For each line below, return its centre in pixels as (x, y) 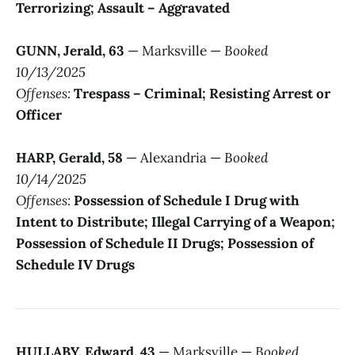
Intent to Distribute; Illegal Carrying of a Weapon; (176, 222)
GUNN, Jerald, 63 (70, 51)
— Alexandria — (174, 158)
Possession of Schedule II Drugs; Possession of (165, 244)
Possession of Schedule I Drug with (187, 201)
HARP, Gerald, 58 (69, 158)
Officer (39, 115)
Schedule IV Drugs (75, 265)
